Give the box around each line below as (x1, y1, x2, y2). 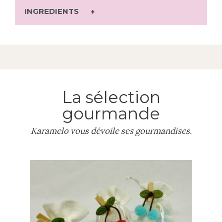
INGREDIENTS (24, 6, 81, 16)
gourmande (62, 104, 160, 123)
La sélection (61, 87, 161, 107)
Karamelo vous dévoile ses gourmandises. (30, 125, 192, 136)
